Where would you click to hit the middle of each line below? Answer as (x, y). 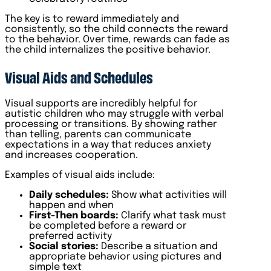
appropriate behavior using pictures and (125, 257)
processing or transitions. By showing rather (111, 125)
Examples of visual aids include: (80, 175)
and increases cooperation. (71, 155)
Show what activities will (168, 195)
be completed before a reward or (108, 226)
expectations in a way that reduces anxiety (108, 145)
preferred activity (70, 237)
